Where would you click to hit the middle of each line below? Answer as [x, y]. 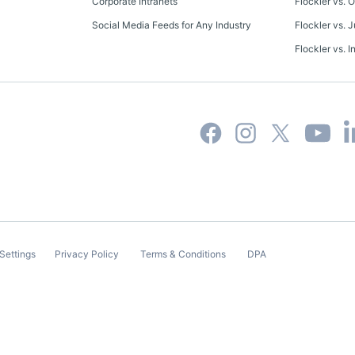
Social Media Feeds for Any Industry [172, 25]
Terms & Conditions [183, 254]
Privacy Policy [87, 254]
